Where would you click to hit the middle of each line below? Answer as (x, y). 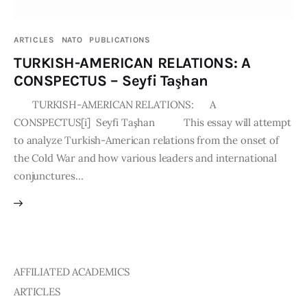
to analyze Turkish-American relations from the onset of (146, 140)
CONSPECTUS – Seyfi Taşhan (111, 81)
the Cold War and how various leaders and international (145, 158)
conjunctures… (49, 175)
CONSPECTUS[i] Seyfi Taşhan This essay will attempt (152, 122)
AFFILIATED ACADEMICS (72, 271)
